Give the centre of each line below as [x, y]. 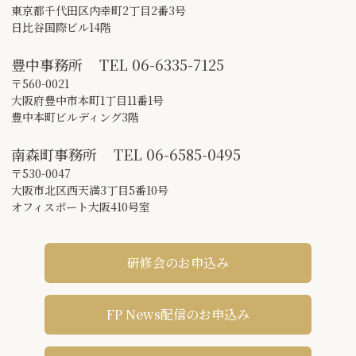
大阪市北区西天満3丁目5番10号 [90, 190]
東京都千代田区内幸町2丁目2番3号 [99, 11]
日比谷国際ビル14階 [61, 27]
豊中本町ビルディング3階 [75, 117]
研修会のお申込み [178, 263]
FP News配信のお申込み [178, 315]
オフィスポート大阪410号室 [81, 207]
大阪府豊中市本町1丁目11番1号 [87, 101]
